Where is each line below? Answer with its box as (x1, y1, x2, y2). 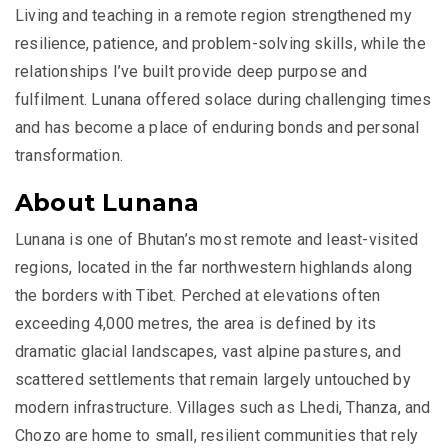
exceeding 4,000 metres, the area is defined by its (15, 314, 377, 334)
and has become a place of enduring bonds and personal (15, 118, 420, 138)
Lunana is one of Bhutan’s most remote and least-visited (15, 230, 419, 250)
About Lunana (15, 188, 200, 218)
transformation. (15, 146, 128, 166)
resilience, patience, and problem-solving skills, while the (15, 34, 426, 54)
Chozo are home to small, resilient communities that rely (15, 426, 419, 446)
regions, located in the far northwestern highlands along (15, 258, 413, 278)
